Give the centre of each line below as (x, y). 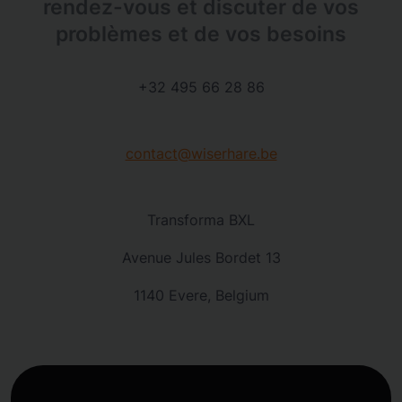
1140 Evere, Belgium (201, 295)
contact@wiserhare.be (201, 153)
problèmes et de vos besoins (201, 34)
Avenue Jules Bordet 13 (201, 258)
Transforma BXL (201, 220)
